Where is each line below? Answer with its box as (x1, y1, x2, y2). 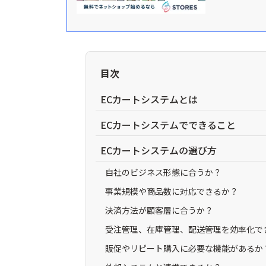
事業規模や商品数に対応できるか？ (105, 185, 238, 197)
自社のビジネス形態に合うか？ (105, 166, 221, 178)
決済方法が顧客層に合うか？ (105, 204, 213, 216)
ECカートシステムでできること (100, 118, 236, 132)
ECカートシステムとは (100, 92, 198, 106)
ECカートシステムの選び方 (100, 143, 217, 157)
